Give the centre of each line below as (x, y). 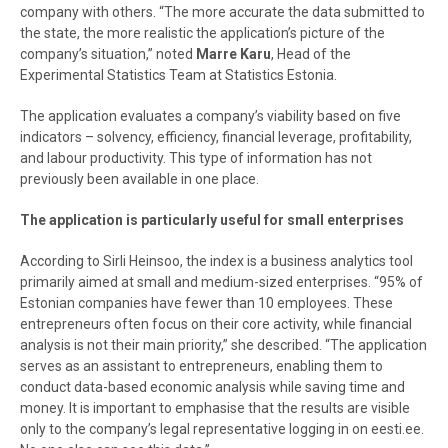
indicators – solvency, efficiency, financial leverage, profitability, (216, 137)
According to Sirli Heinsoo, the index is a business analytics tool (216, 261)
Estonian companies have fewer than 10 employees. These (206, 303)
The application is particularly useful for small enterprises (212, 220)
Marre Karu (233, 54)
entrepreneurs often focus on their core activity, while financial (216, 324)
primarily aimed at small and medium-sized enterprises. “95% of (221, 282)
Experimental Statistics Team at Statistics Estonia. (178, 75)
